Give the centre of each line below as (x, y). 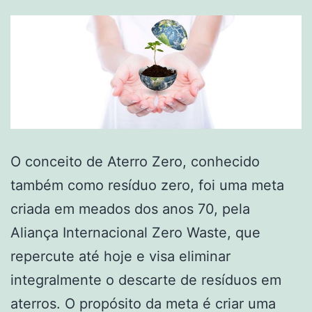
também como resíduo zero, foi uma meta (147, 185)
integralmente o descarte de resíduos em (146, 280)
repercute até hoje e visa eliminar (120, 256)
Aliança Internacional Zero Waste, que (135, 232)
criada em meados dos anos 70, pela (130, 209)
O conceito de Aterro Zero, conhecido (135, 161)
